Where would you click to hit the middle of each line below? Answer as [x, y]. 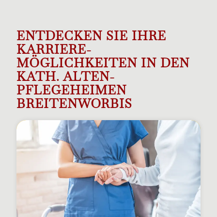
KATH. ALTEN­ [65, 76]
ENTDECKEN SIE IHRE [91, 36]
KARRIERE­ [53, 49]
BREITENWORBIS [74, 103]
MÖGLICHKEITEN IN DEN [103, 63]
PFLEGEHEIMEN [71, 90]
